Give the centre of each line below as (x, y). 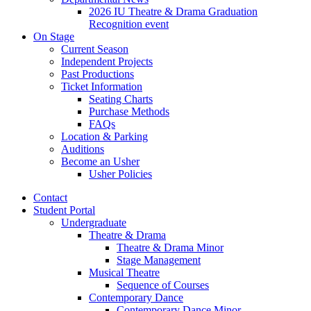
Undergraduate (94, 222)
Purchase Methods (129, 111)
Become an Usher (100, 161)
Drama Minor (192, 247)
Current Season (95, 49)
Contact (50, 197)
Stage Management (159, 260)
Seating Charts (121, 99)
